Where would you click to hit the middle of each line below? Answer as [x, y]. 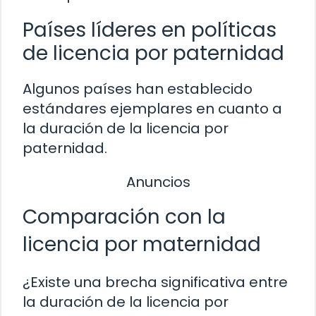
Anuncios [158, 182]
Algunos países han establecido [138, 89]
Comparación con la [124, 217]
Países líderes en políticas [150, 30]
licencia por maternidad [142, 244]
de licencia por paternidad [153, 54]
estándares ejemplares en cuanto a [152, 109]
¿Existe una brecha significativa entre [155, 282]
